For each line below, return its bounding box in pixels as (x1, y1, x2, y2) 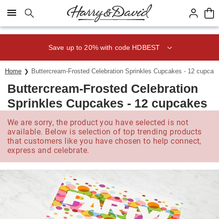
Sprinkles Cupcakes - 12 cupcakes (7, 96, 207, 110)
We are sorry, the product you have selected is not (7, 118, 189, 127)
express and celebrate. (7, 146, 89, 155)
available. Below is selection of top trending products (7, 127, 202, 136)
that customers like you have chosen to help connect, (7, 136, 201, 146)
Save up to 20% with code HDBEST (48, 43, 160, 51)
